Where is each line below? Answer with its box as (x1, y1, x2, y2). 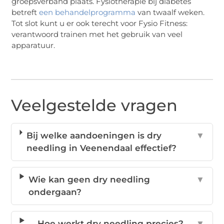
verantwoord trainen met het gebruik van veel (11, 29, 183, 39)
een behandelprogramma (39, 7, 136, 17)
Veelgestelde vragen (11, 95, 178, 115)
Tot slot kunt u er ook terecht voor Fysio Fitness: (11, 18, 188, 28)
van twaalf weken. (135, 7, 205, 17)
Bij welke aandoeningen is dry (26, 130, 161, 141)
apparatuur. (11, 40, 57, 50)
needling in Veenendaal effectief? (26, 143, 176, 153)
